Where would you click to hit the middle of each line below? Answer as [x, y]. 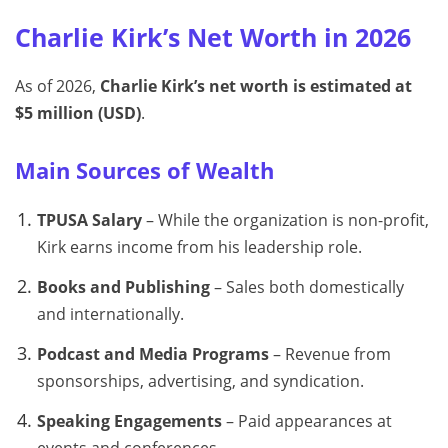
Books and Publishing [123, 286]
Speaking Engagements [129, 420]
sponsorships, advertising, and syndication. [200, 380]
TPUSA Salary [89, 220]
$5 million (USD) [78, 113]
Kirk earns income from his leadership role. [199, 247]
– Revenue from [329, 353]
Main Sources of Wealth [144, 171]
